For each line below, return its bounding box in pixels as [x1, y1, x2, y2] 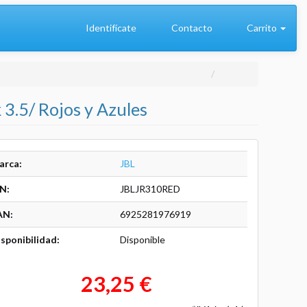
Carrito [245, 22, 279, 34]
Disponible [119, 234, 165, 245]
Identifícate [84, 22, 136, 34]
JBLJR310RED [119, 183, 180, 195]
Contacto [169, 22, 212, 34]
